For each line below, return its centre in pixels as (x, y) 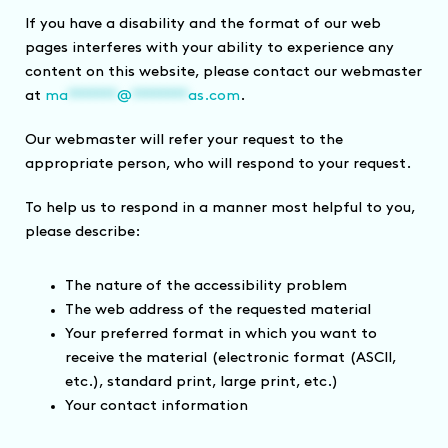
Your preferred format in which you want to (221, 334)
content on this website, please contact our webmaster (223, 72)
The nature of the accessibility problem (206, 286)
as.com (214, 96)
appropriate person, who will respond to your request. (218, 164)
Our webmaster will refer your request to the (184, 140)
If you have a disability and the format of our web (203, 24)
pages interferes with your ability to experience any (209, 48)
